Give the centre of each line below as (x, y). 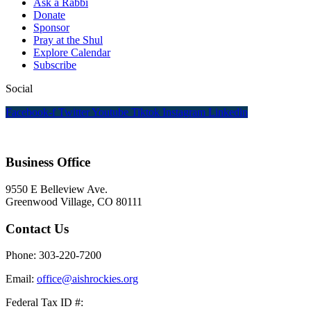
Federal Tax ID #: (44, 303)
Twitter (74, 112)
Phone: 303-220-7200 (53, 255)
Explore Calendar (72, 52)
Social (19, 88)
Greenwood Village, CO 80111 (74, 202)
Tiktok (145, 112)
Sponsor (51, 27)
